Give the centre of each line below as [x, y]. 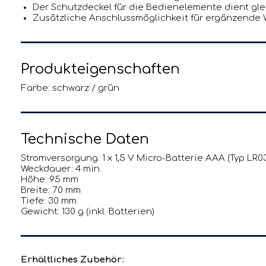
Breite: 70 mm [51, 190]
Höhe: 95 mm [50, 179]
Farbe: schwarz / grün [70, 88]
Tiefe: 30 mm [49, 201]
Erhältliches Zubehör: [72, 259]
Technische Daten [85, 139]
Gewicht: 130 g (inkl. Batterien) [88, 211]
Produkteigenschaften [100, 69]
